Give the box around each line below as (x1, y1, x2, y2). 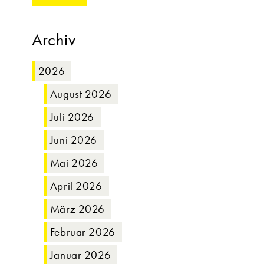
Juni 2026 (49, 133, 98, 147)
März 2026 (49, 202, 105, 216)
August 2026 (49, 87, 112, 101)
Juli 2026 (49, 110, 95, 124)
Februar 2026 (49, 225, 115, 239)
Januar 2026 (49, 247, 111, 262)
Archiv (31, 29, 76, 51)
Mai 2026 (49, 156, 98, 170)
